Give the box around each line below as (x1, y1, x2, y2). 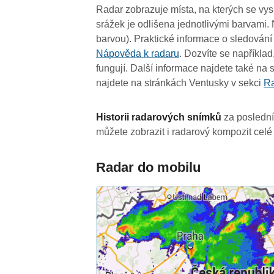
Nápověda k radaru (96, 48, 180, 59)
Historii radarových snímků (96, 111, 222, 122)
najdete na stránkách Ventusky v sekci (96, 77, 264, 88)
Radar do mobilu (96, 159, 201, 175)
